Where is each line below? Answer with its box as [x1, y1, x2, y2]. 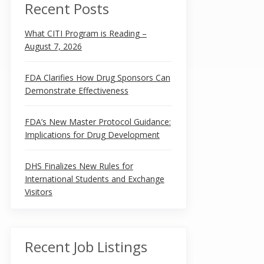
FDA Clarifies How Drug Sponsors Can [24, 72, 170, 83]
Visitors [24, 186, 52, 197]
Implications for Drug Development [24, 129, 160, 140]
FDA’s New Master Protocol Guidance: [24, 116, 171, 127]
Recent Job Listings [24, 237, 147, 256]
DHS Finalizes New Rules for [24, 160, 133, 171]
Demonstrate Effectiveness [24, 85, 128, 96]
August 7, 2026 [24, 41, 82, 52]
